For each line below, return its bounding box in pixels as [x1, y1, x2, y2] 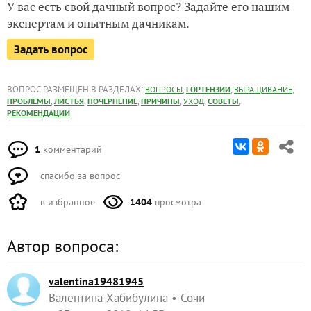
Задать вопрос [14, 42, 87, 57]
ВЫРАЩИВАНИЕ [234, 84, 292, 94]
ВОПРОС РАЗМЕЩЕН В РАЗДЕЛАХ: [7, 83, 145, 95]
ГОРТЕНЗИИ [186, 84, 230, 94]
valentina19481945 [49, 274, 144, 288]
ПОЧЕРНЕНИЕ [87, 96, 137, 106]
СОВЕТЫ [208, 96, 239, 106]
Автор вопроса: [7, 235, 118, 257]
